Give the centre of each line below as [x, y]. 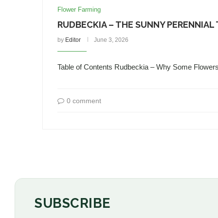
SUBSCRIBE [73, 203]
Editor [73, 40]
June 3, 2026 [111, 40]
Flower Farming [79, 9]
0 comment [84, 101]
